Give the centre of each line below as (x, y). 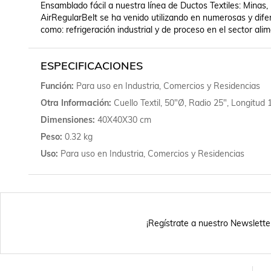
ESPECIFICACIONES (91, 66)
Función (56, 86)
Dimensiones (66, 120)
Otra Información (74, 103)
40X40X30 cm (124, 120)
